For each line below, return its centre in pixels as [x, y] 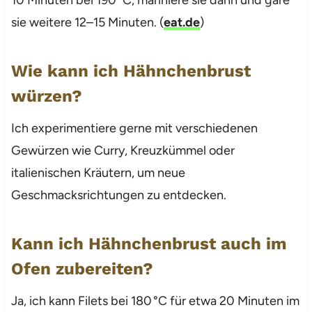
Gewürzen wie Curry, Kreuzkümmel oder [123, 150]
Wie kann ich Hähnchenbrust [131, 71]
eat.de [181, 22]
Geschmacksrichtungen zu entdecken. [118, 195]
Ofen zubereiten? [82, 268]
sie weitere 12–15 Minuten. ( [87, 22]
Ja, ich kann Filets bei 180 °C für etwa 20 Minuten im [155, 301]
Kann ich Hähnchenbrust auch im [149, 243]
